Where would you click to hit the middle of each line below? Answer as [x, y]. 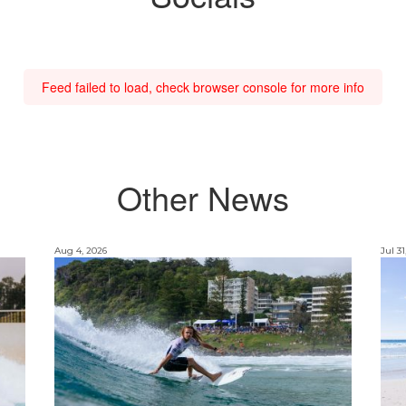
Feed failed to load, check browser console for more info [203, 87]
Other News [203, 198]
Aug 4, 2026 [80, 251]
